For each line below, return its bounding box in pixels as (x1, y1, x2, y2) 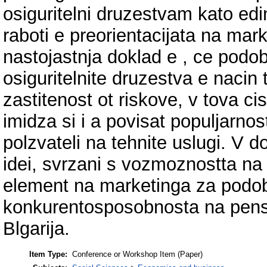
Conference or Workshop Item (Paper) (72, 250, 203, 259)
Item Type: (29, 250, 67, 259)
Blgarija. (3, 218, 70, 239)
